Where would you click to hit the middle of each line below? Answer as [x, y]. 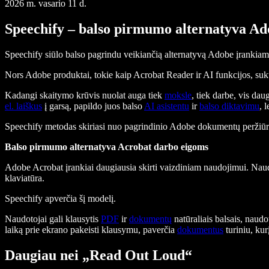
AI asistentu [167, 106]
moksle [178, 95]
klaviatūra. [25, 178]
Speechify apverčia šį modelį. [60, 198]
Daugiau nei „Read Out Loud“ [98, 255]
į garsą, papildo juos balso [93, 106]
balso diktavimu [229, 106]
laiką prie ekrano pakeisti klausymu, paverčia [91, 229]
